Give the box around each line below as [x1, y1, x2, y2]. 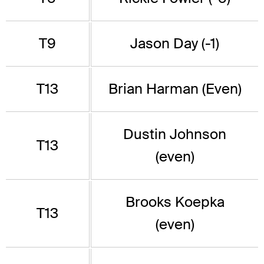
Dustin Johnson [123, 125, 226, 144]
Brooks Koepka [125, 193, 225, 212]
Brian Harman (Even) [108, 80, 242, 98]
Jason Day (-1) [130, 34, 219, 53]
